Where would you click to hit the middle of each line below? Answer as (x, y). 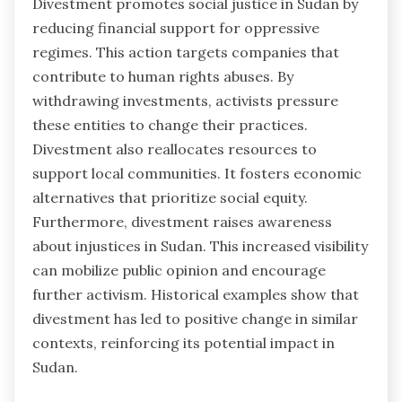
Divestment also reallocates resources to (175, 149)
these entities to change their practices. (170, 125)
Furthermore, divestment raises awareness (182, 222)
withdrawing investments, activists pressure (185, 101)
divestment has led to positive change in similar (195, 319)
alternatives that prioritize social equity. (170, 198)
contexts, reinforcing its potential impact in (184, 343)
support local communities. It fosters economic (197, 174)
